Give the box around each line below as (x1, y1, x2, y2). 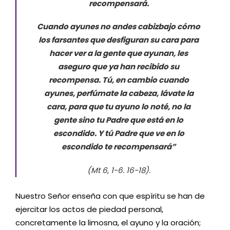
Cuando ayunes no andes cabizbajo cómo (37, 21, 200, 32)
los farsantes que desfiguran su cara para (39, 34, 199, 46)
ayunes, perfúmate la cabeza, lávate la (44, 88, 194, 99)
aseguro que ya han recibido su (58, 61, 179, 72)
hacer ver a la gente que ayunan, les (49, 48, 188, 59)
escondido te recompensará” (62, 141, 176, 152)
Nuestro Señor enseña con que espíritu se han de (15, 190, 205, 201)
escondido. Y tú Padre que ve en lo (53, 128, 184, 139)
